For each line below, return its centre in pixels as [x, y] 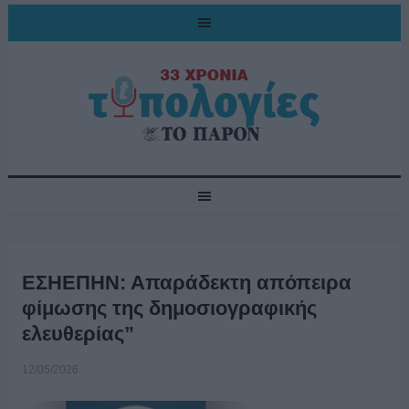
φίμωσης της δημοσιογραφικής [169, 308]
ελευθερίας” [78, 334]
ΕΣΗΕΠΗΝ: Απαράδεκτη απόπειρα [186, 283]
